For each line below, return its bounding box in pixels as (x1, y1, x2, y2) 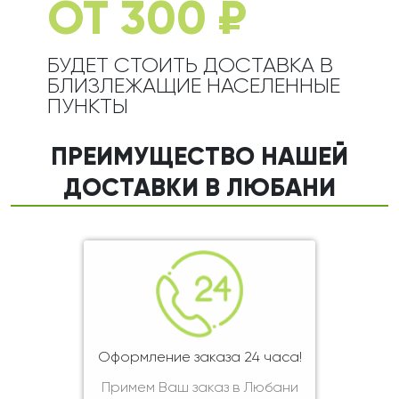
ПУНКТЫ (46, 96, 128, 118)
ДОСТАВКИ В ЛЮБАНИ (63, 176, 336, 201)
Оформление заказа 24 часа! (97, 351, 302, 365)
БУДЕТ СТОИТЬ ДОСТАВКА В (46, 55, 333, 77)
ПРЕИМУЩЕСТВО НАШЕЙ (51, 145, 348, 170)
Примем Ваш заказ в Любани (101, 381, 298, 395)
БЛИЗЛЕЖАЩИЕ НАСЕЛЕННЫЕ (46, 76, 340, 97)
